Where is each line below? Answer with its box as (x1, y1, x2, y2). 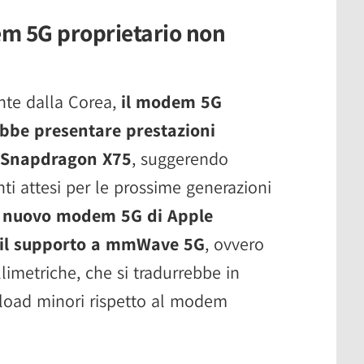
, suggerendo (132, 146, 228, 170)
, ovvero (205, 232, 264, 255)
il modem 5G (121, 89, 222, 113)
